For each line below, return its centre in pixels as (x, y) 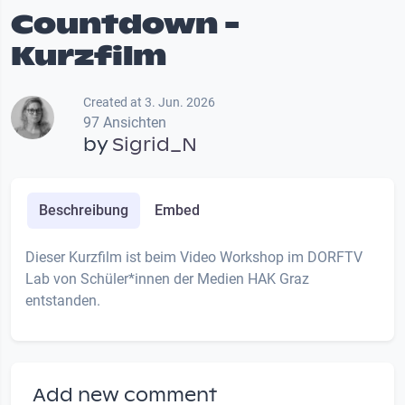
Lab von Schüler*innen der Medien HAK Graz (167, 279)
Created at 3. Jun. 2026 (149, 103)
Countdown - (125, 24)
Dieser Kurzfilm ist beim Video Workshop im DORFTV (194, 258)
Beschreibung (83, 211)
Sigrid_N (155, 145)
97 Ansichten (125, 123)
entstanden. (65, 301)
